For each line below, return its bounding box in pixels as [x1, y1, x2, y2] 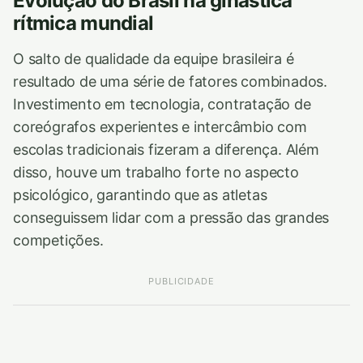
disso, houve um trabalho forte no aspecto [13, 163, 299, 181]
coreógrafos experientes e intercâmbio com [13, 117, 307, 135]
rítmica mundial [13, 11, 154, 35]
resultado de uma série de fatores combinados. [13, 72, 328, 90]
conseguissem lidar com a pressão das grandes [13, 208, 330, 226]
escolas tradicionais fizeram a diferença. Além [13, 140, 319, 158]
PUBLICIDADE [148, 275, 215, 287]
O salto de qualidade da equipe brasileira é [13, 49, 294, 67]
